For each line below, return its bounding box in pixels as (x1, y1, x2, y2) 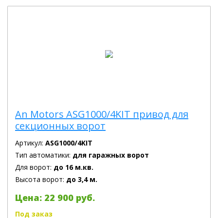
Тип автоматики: (15, 150, 73, 160)
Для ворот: (15, 163, 54, 172)
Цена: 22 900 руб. (15, 192, 95, 203)
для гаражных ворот (73, 150, 149, 160)
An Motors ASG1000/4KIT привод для (15, 108, 188, 121)
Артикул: (15, 138, 45, 147)
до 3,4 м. (66, 175, 97, 184)
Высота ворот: (15, 175, 66, 184)
